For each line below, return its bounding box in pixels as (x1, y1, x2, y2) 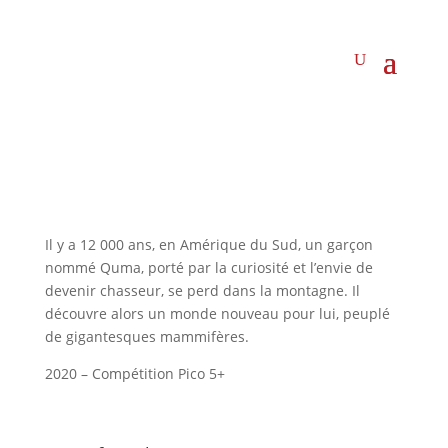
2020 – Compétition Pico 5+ (44, 364, 225, 383)
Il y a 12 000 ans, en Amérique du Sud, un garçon (44, 235, 373, 254)
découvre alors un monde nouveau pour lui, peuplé (44, 304, 390, 323)
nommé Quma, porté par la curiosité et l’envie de (44, 258, 373, 277)
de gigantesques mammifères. (44, 327, 249, 346)
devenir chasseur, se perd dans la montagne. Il (44, 281, 360, 300)
